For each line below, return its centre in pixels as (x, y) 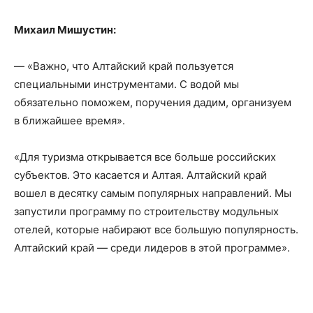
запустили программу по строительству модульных (146, 211)
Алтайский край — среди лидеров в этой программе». (152, 248)
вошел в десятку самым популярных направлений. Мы (153, 193)
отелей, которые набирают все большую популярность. (156, 230)
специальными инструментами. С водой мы (126, 84)
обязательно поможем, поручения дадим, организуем (153, 102)
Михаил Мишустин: (65, 30)
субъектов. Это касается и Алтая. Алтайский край (140, 175)
